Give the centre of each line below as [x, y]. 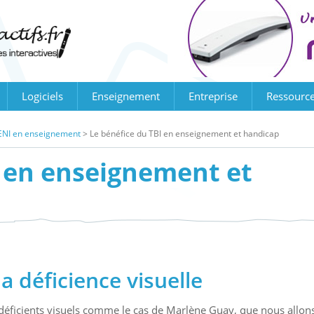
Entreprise [213, 96]
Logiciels [42, 96]
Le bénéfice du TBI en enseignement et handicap [184, 134]
